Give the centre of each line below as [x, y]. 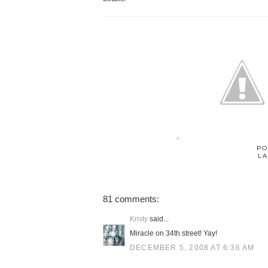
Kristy [139, 219]
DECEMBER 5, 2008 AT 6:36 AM [192, 248]
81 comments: [131, 199]
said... [158, 219]
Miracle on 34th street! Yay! [173, 233]
